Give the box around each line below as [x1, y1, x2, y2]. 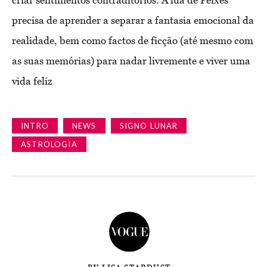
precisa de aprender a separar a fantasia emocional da [12, 14, 254, 26]
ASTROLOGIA [21, 139, 77, 149]
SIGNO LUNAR [119, 120, 178, 131]
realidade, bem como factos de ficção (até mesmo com [12, 34, 253, 46]
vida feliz [12, 74, 52, 87]
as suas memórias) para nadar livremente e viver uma [12, 54, 250, 67]
